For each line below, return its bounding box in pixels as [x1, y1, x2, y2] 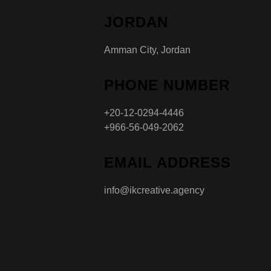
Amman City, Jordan [104, 44, 191, 55]
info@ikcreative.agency [104, 184, 204, 195]
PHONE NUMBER [104, 76, 230, 93]
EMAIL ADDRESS [104, 154, 231, 171]
